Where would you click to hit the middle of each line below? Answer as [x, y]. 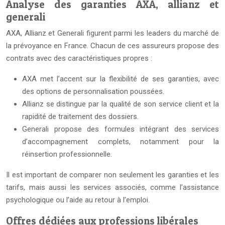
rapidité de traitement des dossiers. [80, 117]
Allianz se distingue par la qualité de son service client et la [121, 104]
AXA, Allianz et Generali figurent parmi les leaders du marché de [113, 33]
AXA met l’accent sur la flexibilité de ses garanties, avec [121, 79]
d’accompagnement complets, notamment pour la [121, 142]
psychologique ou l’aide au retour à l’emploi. [78, 200]
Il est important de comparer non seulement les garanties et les [113, 175]
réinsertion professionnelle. [67, 154]
